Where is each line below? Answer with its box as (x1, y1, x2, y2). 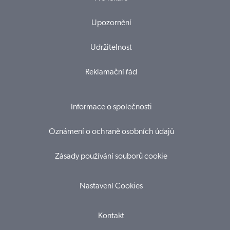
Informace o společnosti (70, 103, 152, 112)
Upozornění (91, 19, 131, 28)
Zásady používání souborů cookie (55, 152, 167, 161)
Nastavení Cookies (80, 182, 143, 191)
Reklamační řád (85, 68, 137, 77)
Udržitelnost (90, 44, 132, 52)
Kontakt (98, 212, 124, 221)
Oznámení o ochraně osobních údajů (48, 128, 174, 137)
